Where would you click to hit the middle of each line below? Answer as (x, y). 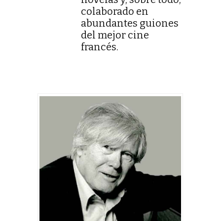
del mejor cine (115, 35)
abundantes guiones (130, 23)
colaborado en (115, 11)
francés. (100, 47)
